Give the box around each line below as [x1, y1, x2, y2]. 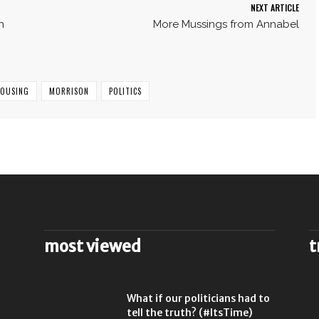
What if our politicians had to [127, 291, 270, 305]
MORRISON [49, 85, 89, 97]
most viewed [44, 236, 141, 256]
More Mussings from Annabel [152, 17, 299, 31]
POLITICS [109, 85, 142, 97]
